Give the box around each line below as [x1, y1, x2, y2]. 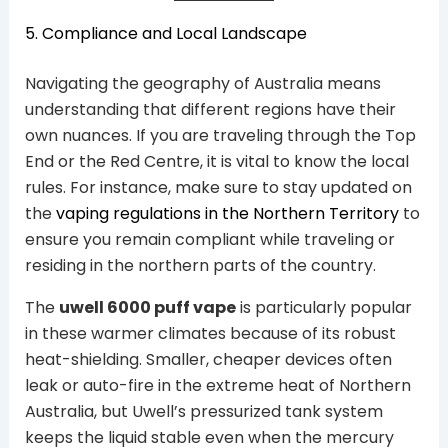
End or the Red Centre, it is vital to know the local [24, 149, 409, 173]
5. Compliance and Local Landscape [24, 21, 307, 45]
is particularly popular [235, 295, 412, 319]
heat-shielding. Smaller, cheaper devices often [24, 347, 392, 371]
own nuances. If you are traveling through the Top [24, 123, 416, 147]
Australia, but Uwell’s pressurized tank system [24, 399, 383, 423]
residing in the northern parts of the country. [24, 253, 376, 277]
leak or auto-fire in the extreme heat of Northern [24, 373, 411, 397]
